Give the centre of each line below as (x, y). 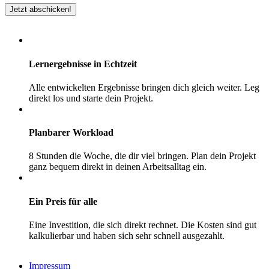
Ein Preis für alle (63, 201)
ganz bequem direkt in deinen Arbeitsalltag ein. (118, 167)
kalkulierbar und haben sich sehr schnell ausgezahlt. (127, 235)
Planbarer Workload (71, 133)
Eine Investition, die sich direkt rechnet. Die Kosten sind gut (143, 225)
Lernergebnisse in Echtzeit (83, 64)
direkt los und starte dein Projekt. (91, 98)
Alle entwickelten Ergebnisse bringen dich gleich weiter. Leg (144, 87)
